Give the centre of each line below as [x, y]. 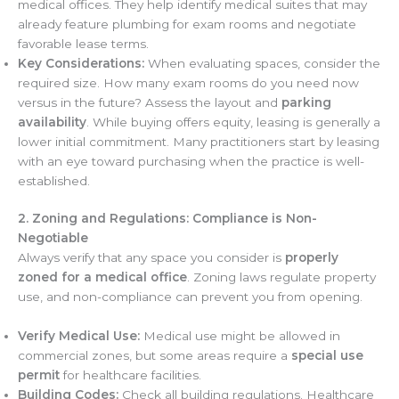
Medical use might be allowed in [240, 336]
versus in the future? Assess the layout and [150, 102]
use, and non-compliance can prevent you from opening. [190, 297]
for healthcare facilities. [130, 375]
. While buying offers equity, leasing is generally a [233, 122]
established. [54, 180]
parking [306, 102]
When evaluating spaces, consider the [262, 63]
